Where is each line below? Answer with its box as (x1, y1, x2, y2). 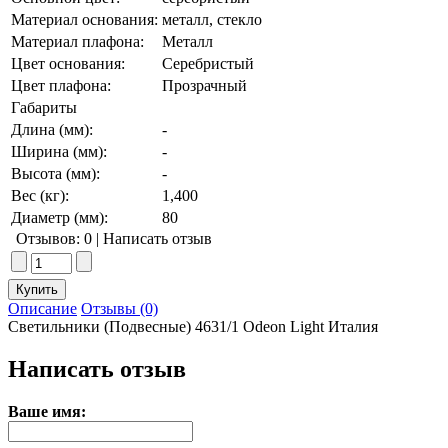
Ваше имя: (8, 403, 86, 421)
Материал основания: (11, 11, 158, 29)
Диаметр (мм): (11, 209, 108, 227)
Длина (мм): (11, 121, 93, 139)
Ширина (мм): (11, 143, 107, 161)
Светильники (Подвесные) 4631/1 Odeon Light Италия (8, 318, 378, 336)
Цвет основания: (11, 55, 125, 73)
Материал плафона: (11, 33, 144, 51)
